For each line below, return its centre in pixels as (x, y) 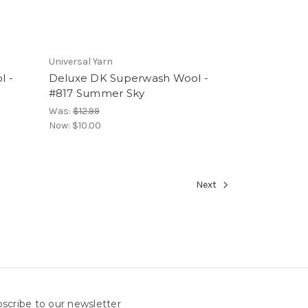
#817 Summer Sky (97, 93)
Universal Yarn (80, 62)
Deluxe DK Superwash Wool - (129, 78)
